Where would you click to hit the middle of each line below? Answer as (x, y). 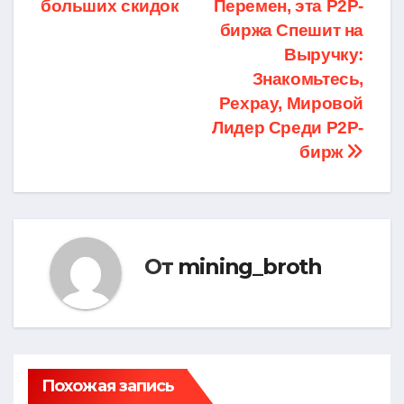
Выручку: (324, 55)
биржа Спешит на (291, 31)
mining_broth (250, 266)
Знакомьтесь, (308, 79)
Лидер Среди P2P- (288, 128)
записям (100, 38)
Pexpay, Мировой (291, 104)
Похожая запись (108, 386)
